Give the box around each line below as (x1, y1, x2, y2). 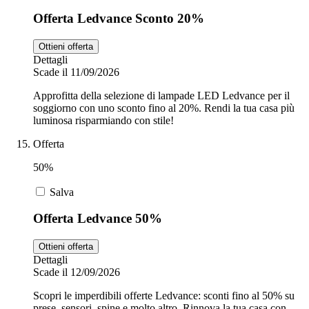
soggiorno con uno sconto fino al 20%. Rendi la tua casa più (33, 101, 295, 114)
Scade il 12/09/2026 (33, 266, 120, 279)
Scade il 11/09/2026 (33, 66, 119, 78)
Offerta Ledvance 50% (33, 211, 162, 226)
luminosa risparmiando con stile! (33, 114, 174, 126)
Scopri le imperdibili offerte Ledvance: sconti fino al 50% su (33, 290, 295, 302)
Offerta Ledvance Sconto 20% (33, 10, 204, 26)
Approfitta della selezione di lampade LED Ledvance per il (33, 89, 290, 101)
